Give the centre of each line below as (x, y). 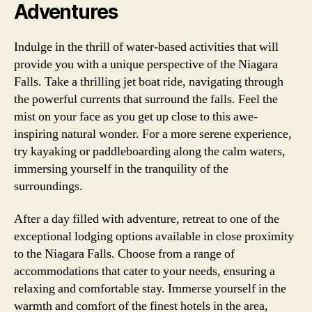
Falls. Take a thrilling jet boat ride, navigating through (149, 81)
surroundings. (48, 186)
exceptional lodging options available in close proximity (154, 236)
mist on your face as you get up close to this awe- (136, 116)
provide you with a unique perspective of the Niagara (146, 64)
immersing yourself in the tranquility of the (121, 169)
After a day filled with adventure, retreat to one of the (147, 219)
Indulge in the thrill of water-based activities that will (146, 47)
